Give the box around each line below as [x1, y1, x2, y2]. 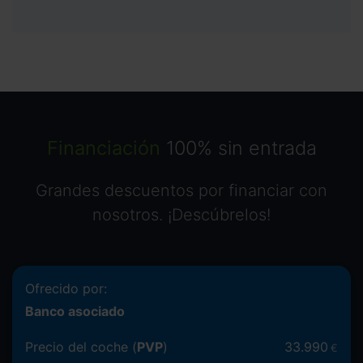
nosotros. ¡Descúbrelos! [92, 204, 271, 224]
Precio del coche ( [25, 338, 137, 355]
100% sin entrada [160, 135, 317, 160]
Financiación [46, 135, 160, 160]
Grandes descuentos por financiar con [36, 180, 327, 200]
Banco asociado [25, 302, 125, 319]
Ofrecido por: [25, 280, 107, 297]
